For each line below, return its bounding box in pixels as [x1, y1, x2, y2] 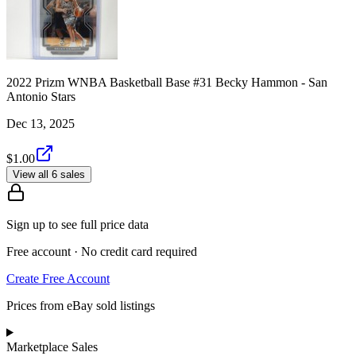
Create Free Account [6, 271, 110, 285]
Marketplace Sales [6, 339, 98, 354]
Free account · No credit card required [6, 244, 197, 258]
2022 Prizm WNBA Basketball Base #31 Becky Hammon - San [6, 75, 327, 89]
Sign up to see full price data [6, 217, 149, 231]
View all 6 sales [13, 168, 85, 180]
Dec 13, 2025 [6, 116, 75, 130]
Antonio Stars [6, 89, 75, 103]
